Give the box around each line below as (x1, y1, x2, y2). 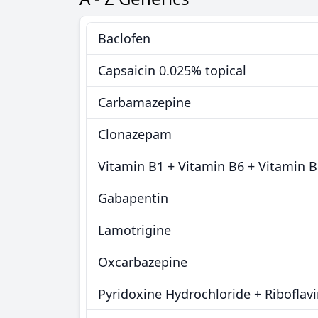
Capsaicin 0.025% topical (98, 62, 246, 79)
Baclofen (98, 30, 150, 47)
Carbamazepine (98, 94, 191, 111)
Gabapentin (98, 190, 168, 207)
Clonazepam (98, 126, 172, 143)
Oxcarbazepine (98, 253, 187, 270)
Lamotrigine (98, 221, 171, 238)
